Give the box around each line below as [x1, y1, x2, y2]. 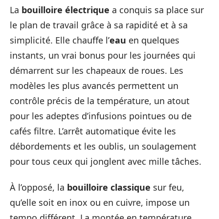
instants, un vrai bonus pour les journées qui [10, 49, 196, 61]
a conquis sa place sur [109, 3, 204, 16]
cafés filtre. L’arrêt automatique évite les [10, 125, 176, 137]
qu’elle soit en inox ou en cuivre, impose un [10, 197, 190, 208]
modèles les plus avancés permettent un [10, 79, 178, 91]
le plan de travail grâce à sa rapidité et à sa [10, 19, 188, 31]
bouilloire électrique [22, 3, 109, 16]
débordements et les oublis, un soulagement [10, 140, 197, 152]
